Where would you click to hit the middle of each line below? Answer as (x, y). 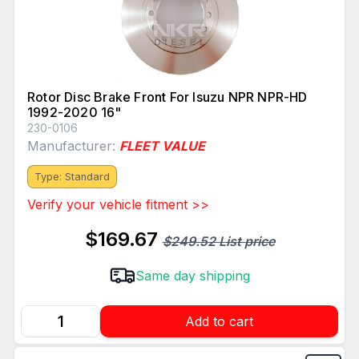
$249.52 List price (218, 242)
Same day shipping (192, 276)
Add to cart (219, 322)
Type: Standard (72, 177)
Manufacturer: (73, 146)
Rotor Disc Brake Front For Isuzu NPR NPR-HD (167, 97)
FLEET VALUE (162, 146)
